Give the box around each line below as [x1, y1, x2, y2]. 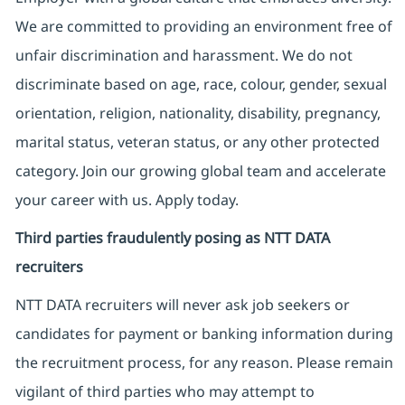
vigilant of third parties [14, 381, 175, 402]
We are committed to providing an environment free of [14, 16, 392, 37]
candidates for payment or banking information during [14, 324, 393, 344]
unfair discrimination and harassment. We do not [14, 45, 353, 66]
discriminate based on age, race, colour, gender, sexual [14, 74, 387, 95]
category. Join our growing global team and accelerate [14, 161, 386, 182]
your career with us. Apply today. [14, 190, 239, 211]
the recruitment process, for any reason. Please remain [14, 353, 393, 373]
